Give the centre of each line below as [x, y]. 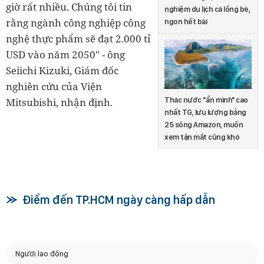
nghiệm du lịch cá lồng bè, [207, 9]
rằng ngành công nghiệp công [76, 23]
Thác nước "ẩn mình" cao [206, 100]
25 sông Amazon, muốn [204, 124]
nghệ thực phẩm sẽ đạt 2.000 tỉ [78, 39]
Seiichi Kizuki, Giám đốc [62, 71]
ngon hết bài [186, 22]
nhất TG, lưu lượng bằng [205, 112]
